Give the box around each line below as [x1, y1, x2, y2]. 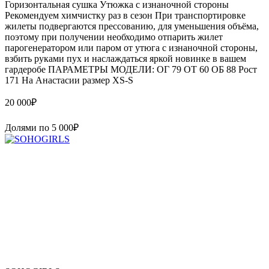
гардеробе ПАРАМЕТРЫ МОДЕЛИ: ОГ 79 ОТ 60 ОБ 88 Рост [5, 64, 257, 74]
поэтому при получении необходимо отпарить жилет [5, 31, 223, 42]
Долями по [5, 122, 52, 133]
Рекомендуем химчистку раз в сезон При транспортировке [5, 10, 246, 20]
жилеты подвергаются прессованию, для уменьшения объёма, [5, 20, 259, 31]
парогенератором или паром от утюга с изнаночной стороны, [5, 42, 258, 53]
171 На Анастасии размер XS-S [5, 74, 133, 85]
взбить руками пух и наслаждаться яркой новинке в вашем [5, 53, 246, 64]
